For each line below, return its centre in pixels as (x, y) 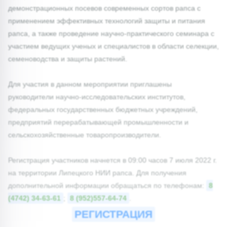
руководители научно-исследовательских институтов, (97, 97)
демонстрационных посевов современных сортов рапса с (104, 8)
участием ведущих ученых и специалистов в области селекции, (113, 46)
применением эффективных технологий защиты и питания (107, 21)
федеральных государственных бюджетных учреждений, (103, 109)
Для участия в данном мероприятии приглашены (90, 84)
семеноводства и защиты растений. (68, 59)
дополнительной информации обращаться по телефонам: (107, 185)
